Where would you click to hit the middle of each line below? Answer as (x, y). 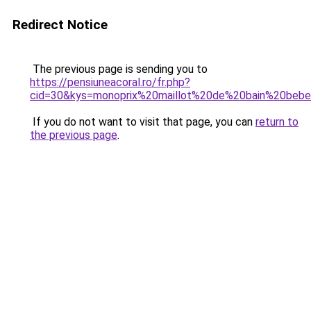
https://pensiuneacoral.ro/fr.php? (110, 82)
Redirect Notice (60, 25)
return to (277, 122)
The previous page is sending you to (119, 69)
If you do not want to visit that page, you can (143, 122)
